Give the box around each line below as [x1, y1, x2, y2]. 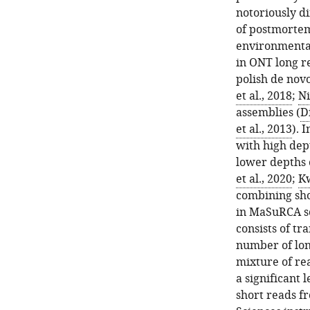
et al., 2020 [235, 171, 292, 188]
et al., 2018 [235, 88, 292, 104]
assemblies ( [235, 104, 300, 121]
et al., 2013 [235, 121, 292, 138]
